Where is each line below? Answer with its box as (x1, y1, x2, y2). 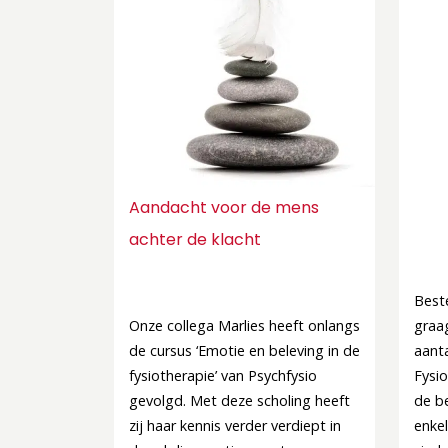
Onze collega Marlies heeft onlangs (129, 316, 360, 335)
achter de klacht (129, 228, 265, 251)
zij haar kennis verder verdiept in (129, 416, 341, 435)
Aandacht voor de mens (129, 196, 319, 219)
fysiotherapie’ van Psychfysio (129, 366, 317, 385)
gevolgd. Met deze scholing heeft (129, 391, 350, 410)
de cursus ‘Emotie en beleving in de (129, 341, 360, 360)
